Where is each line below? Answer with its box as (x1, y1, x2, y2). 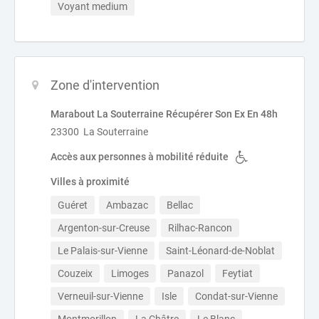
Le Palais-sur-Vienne (58, 245, 147, 256)
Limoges (111, 268, 149, 279)
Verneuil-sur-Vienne (58, 291, 143, 302)
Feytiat (222, 268, 253, 279)
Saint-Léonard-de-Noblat (166, 245, 275, 256)
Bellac (167, 199, 193, 211)
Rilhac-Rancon (168, 222, 232, 234)
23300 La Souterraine (51, 126, 148, 137)
